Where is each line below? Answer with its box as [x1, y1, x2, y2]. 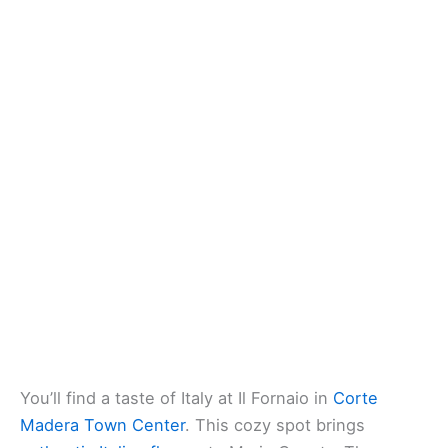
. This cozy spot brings [185, 415, 365, 436]
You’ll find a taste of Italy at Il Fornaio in [20, 388, 333, 409]
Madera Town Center [20, 415, 185, 436]
